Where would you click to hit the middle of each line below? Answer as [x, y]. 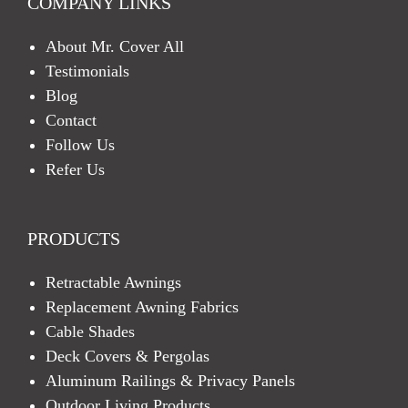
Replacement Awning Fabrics [142, 307]
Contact [71, 121]
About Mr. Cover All [115, 47]
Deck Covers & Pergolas [127, 357]
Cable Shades [90, 332]
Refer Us [75, 170]
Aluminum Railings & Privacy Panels [170, 381]
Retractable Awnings [113, 283]
